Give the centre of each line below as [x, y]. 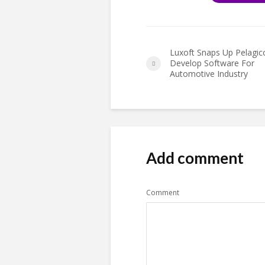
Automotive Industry [209, 74]
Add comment [195, 158]
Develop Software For [212, 63]
